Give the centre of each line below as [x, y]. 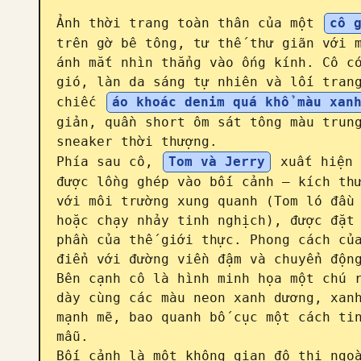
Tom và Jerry [217, 162]
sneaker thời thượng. [137, 141]
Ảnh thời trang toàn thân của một [189, 23]
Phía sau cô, [109, 162]
